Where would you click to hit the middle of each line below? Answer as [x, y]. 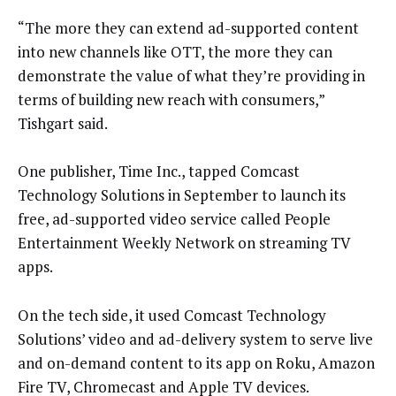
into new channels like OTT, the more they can [175, 51]
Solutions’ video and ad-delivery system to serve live [195, 339]
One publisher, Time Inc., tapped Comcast [159, 171]
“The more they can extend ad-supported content [188, 27]
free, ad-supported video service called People [174, 219]
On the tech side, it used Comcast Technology [172, 315]
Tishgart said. [63, 123]
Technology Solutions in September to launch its [182, 195]
